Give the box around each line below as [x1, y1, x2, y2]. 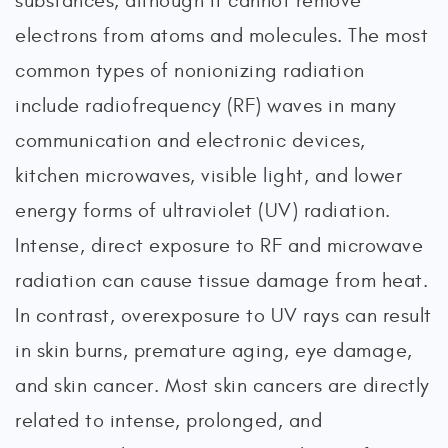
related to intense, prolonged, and [15, 408, 322, 432]
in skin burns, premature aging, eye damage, [15, 338, 413, 362]
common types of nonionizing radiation [15, 58, 365, 82]
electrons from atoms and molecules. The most [15, 23, 428, 47]
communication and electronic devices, [15, 128, 366, 152]
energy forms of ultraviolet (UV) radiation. [15, 198, 391, 222]
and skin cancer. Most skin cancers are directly [15, 373, 430, 397]
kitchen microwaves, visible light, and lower [15, 163, 402, 187]
